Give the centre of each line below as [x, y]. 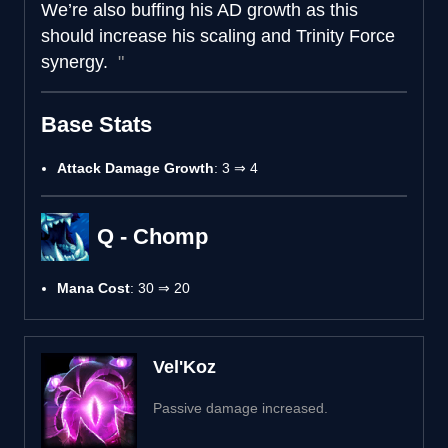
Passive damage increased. [240, 407]
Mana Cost [93, 287]
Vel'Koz [184, 366]
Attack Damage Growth [135, 167]
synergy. [77, 61]
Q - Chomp [152, 236]
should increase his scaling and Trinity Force [218, 35]
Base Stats [96, 124]
